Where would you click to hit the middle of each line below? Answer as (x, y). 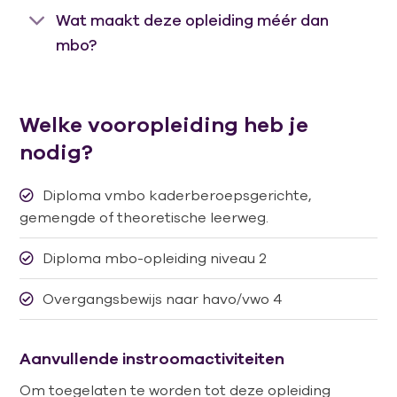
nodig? (57, 152)
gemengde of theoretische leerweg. (144, 218)
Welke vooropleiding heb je (164, 125)
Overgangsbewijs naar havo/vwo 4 (163, 299)
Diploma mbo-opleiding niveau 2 (155, 258)
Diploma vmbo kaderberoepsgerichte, (177, 195)
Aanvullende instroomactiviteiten (152, 359)
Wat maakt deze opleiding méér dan (192, 20)
